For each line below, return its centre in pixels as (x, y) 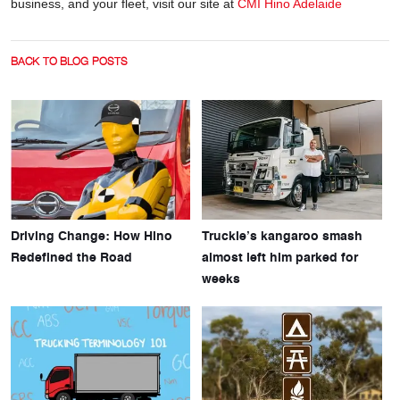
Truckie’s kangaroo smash (283, 235)
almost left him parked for (280, 257)
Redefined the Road (71, 257)
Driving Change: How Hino (92, 235)
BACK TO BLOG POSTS (70, 61)
